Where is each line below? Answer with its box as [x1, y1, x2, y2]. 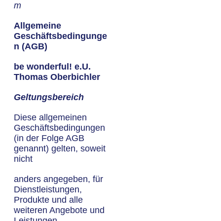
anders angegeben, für [14, 174, 103, 184]
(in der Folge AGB [14, 133, 84, 143]
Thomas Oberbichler [14, 72, 100, 82]
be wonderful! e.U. [14, 62, 91, 72]
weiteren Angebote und [14, 205, 105, 215]
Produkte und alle [14, 195, 83, 205]
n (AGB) [14, 41, 47, 51]
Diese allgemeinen [14, 112, 87, 122]
